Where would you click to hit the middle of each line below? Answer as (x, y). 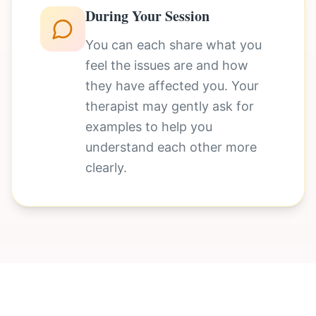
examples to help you (149, 127)
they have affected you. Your (172, 86)
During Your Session (147, 16)
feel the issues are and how (167, 65)
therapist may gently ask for (170, 106)
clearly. (106, 168)
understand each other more (171, 147)
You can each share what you (174, 45)
